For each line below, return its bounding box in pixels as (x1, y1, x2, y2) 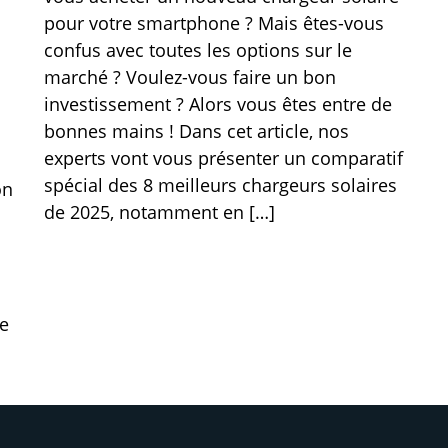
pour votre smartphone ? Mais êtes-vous (43, 11, 384, 35)
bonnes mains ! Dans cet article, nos (43, 119, 349, 143)
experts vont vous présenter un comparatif (43, 146, 403, 170)
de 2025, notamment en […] (43, 200, 275, 224)
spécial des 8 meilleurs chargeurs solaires (43, 173, 397, 197)
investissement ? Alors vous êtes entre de (43, 92, 392, 116)
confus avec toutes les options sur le (43, 38, 352, 62)
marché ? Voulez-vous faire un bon (43, 65, 336, 89)
